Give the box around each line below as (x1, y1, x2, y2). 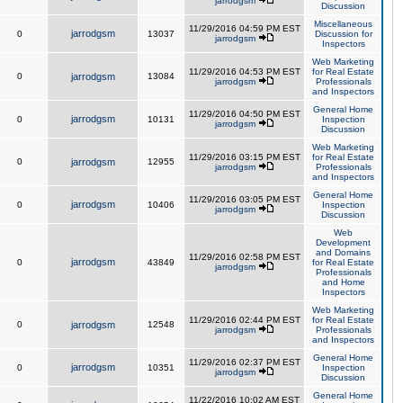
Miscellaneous (314, 19, 372, 29)
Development (316, 237, 371, 247)
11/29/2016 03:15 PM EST (188, 152, 300, 162)
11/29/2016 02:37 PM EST (188, 357, 300, 367)
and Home (321, 277, 365, 287)
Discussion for (314, 29, 372, 39)
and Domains (316, 247, 371, 257)
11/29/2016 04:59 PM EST (188, 23, 300, 33)
